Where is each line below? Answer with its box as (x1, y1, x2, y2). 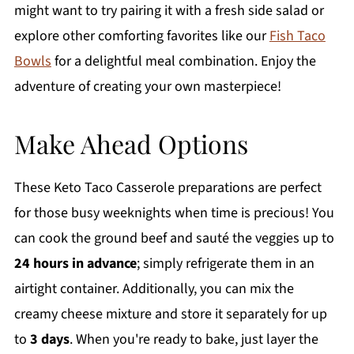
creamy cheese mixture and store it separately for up (13, 304, 327, 325)
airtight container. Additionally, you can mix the (13, 279, 294, 299)
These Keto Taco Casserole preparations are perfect (13, 178, 322, 198)
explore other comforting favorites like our (13, 26, 269, 47)
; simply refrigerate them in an (136, 254, 314, 274)
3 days (29, 330, 70, 350)
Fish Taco (269, 26, 326, 47)
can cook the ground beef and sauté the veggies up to (13, 228, 334, 249)
